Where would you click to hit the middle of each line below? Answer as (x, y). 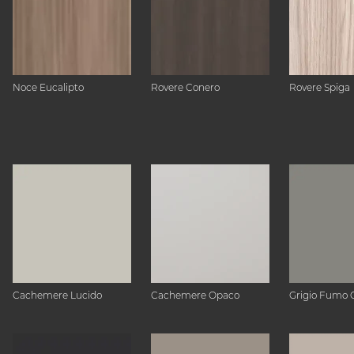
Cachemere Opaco (195, 295)
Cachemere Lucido (57, 295)
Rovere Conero (185, 87)
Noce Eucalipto (48, 87)
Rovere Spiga (320, 87)
